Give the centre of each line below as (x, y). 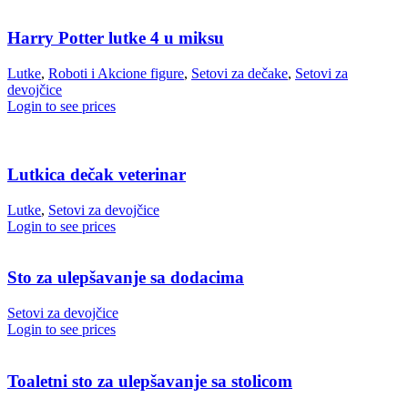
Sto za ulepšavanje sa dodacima (126, 278)
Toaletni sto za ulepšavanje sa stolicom (150, 381)
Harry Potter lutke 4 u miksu (116, 38)
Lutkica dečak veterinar (97, 174)
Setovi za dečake (240, 74)
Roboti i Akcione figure (116, 74)
